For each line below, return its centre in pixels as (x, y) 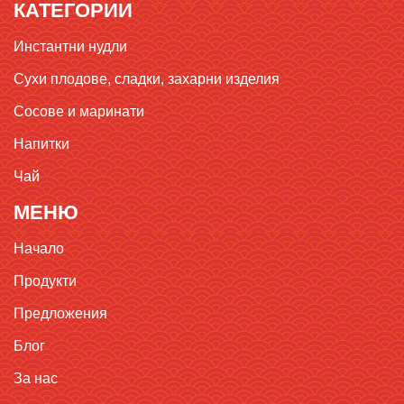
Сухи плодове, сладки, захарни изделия (147, 78)
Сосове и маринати (79, 111)
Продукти (45, 280)
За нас (36, 378)
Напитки (41, 143)
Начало (39, 248)
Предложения (60, 313)
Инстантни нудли (70, 46)
